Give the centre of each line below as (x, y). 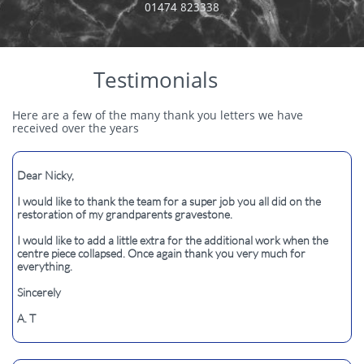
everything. (45, 266)
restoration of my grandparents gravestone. (125, 214)
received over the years (76, 128)
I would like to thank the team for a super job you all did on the (169, 201)
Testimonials (155, 80)
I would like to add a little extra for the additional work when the (173, 240)
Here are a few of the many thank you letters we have (158, 115)
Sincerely (39, 292)
